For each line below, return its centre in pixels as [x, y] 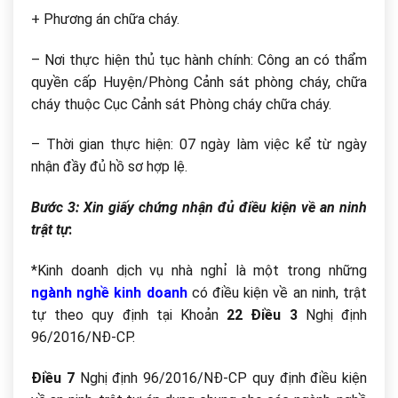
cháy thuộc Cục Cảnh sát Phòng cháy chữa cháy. [181, 104]
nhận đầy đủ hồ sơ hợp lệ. [109, 167]
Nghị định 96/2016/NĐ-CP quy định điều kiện [220, 378]
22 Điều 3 [262, 315]
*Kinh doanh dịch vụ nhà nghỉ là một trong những [199, 271]
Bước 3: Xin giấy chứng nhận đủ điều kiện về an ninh [199, 208]
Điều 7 [53, 378]
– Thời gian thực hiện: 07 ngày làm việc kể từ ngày [199, 145]
